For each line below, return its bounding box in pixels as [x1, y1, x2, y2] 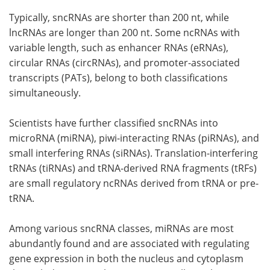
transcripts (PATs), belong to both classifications [9, 71, 228, 84]
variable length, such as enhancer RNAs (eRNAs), [9, 41, 228, 54]
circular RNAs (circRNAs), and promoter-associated [9, 56, 240, 69]
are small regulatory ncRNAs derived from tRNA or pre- [9, 177, 259, 190]
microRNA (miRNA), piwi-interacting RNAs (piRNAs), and [9, 131, 259, 145]
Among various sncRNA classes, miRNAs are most [9, 222, 234, 235]
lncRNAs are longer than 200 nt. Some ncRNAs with [9, 26, 240, 39]
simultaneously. [9, 86, 81, 99]
